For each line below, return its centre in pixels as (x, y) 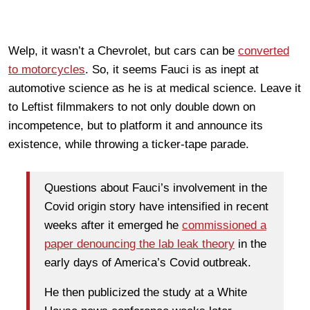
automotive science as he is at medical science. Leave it (155, 88)
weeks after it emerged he (113, 226)
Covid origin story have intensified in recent (156, 207)
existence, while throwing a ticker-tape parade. (129, 144)
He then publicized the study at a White (146, 293)
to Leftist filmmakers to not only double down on (132, 107)
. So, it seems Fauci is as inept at (172, 69)
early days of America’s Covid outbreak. (148, 263)
